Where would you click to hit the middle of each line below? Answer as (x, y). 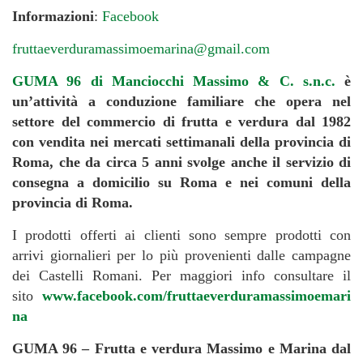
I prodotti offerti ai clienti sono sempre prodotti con (181, 235)
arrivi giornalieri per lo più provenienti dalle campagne (181, 255)
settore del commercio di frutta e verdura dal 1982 (181, 121)
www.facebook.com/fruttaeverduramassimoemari (196, 295)
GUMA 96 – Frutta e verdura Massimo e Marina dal (181, 348)
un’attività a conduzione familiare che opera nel (181, 101)
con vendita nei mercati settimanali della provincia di (181, 141)
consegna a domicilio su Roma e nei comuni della (181, 182)
